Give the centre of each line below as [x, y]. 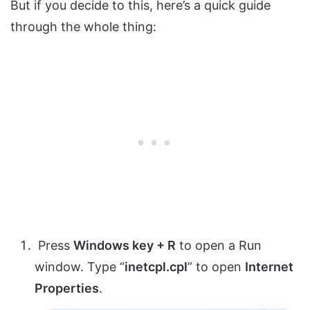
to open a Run [219, 246]
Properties [67, 289]
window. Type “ [80, 267]
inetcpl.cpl [156, 267]
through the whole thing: [83, 27]
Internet [269, 267]
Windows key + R [125, 246]
